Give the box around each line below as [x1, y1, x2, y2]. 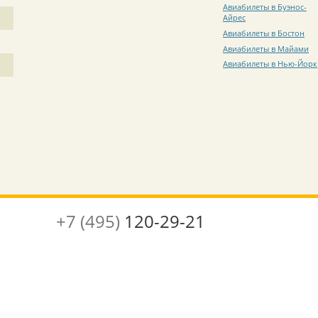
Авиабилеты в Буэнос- [223, 1, 307, 13]
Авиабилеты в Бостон [223, 28, 305, 39]
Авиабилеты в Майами [223, 43, 309, 54]
